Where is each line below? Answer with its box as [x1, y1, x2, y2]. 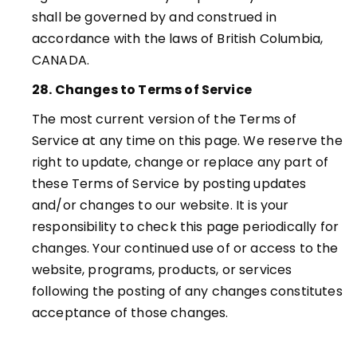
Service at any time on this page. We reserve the [32, 131, 343, 150]
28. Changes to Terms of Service [32, 80, 252, 99]
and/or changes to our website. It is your [32, 196, 289, 214]
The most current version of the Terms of [32, 110, 297, 128]
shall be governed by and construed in [32, 8, 277, 26]
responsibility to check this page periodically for [32, 218, 339, 236]
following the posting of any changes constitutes [32, 282, 343, 300]
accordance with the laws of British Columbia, [32, 29, 324, 48]
